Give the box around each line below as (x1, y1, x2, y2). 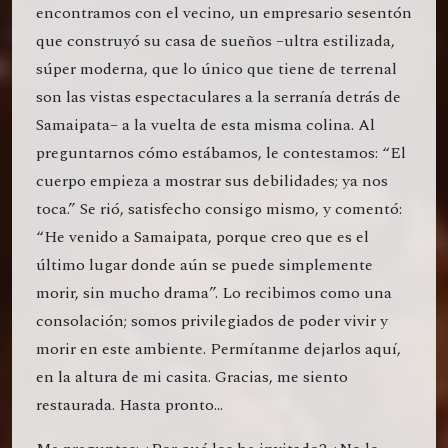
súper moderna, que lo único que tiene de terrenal (36, 56, 397, 81)
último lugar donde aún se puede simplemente (36, 252, 373, 277)
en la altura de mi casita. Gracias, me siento (36, 364, 348, 389)
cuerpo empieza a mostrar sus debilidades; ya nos (36, 168, 388, 193)
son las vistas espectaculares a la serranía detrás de (36, 84, 401, 109)
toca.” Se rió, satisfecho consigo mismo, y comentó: (36, 196, 402, 221)
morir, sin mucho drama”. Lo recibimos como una (36, 280, 392, 305)
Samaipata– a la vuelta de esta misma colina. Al (36, 112, 375, 137)
